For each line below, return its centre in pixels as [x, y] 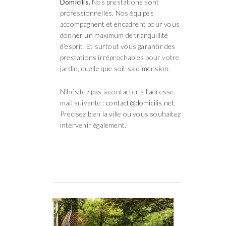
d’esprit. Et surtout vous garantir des [118, 46]
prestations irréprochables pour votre [120, 57]
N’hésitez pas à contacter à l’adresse [117, 91]
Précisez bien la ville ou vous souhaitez [120, 114]
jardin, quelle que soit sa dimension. [115, 68]
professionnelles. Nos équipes [107, 13]
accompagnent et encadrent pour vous [120, 24]
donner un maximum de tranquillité [114, 35]
